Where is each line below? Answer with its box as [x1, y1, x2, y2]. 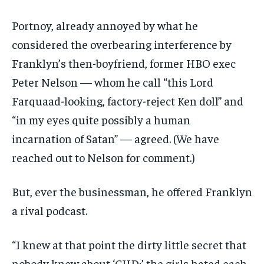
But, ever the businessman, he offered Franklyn [12, 184, 252, 199]
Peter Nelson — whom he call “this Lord [12, 74, 213, 90]
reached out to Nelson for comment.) [12, 150, 195, 165]
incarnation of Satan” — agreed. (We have [12, 131, 219, 146]
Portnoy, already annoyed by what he [12, 18, 198, 33]
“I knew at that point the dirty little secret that [12, 237, 246, 252]
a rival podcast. [12, 203, 87, 218]
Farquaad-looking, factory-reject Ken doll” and [12, 93, 243, 108]
